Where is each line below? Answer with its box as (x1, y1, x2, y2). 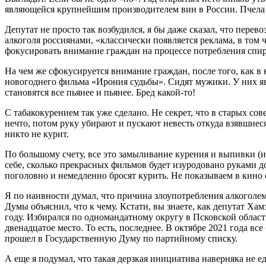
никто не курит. (5, 128, 69, 139)
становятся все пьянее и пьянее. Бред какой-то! (5, 87, 195, 97)
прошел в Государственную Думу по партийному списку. (5, 233, 237, 243)
